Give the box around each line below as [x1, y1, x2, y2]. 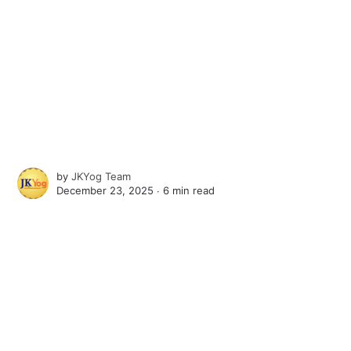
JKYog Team [71, 170, 132, 183]
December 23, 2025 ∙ [56, 184, 164, 197]
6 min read [163, 184, 215, 197]
